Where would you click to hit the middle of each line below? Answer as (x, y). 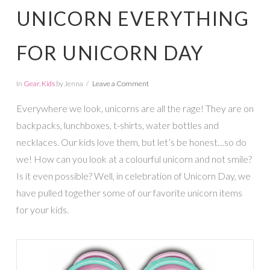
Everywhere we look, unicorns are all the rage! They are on (135, 108)
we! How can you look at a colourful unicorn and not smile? (134, 159)
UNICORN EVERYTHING (133, 18)
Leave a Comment (120, 83)
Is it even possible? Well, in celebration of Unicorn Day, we (133, 176)
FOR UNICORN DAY (110, 52)
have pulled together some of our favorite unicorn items (129, 193)
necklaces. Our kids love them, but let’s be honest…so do (131, 142)
